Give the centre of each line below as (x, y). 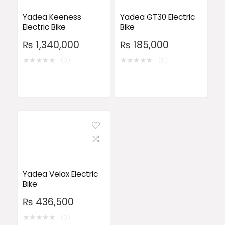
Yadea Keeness (52, 17)
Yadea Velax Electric (60, 174)
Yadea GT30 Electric (157, 17)
